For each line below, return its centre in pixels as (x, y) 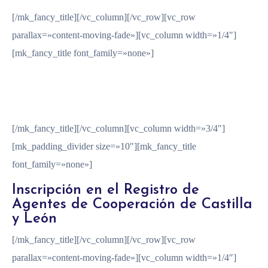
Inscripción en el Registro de (106, 191)
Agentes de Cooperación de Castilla (132, 205)
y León (34, 219)
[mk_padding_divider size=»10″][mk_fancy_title (104, 147)
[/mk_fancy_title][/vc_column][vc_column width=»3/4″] (118, 129)
